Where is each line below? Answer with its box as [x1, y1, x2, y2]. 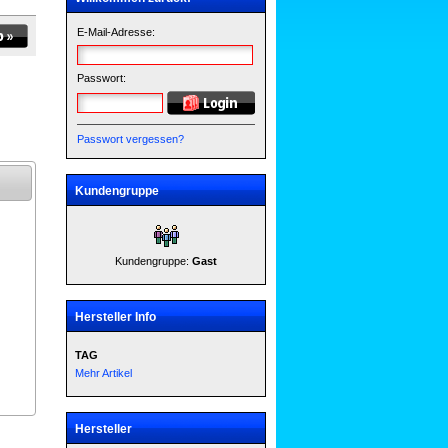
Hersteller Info [75, 310, 156, 324]
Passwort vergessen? [77, 133, 184, 145]
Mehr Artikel [75, 367, 132, 379]
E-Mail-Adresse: [77, 26, 155, 38]
